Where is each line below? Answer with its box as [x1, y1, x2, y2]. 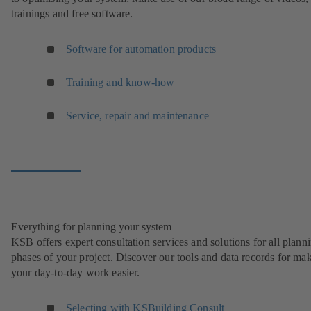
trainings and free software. [11, 8, 133, 20]
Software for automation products [66, 43, 217, 56]
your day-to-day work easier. [11, 267, 140, 279]
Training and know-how [66, 76, 175, 89]
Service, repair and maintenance [66, 110, 209, 122]
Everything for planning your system [11, 221, 171, 233]
